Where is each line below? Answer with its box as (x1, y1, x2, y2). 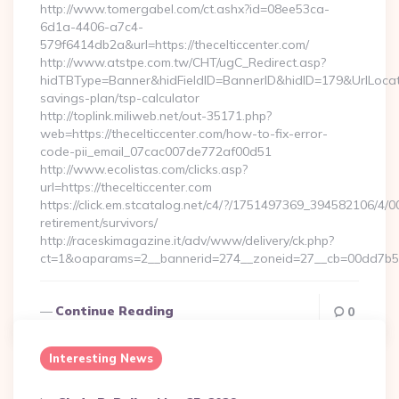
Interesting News (49, 351, 153, 365)
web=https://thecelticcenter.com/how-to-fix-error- (40, 126, 328, 142)
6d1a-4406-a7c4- (40, 19, 143, 35)
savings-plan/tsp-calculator (40, 90, 199, 106)
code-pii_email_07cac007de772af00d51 (40, 143, 272, 159)
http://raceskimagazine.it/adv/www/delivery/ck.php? (40, 232, 334, 248)
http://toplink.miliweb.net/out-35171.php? (40, 108, 272, 124)
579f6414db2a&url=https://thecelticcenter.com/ (40, 37, 309, 53)
